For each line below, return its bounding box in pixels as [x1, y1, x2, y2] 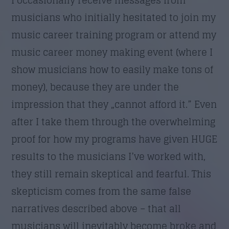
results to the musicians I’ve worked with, [11, 148, 206, 165]
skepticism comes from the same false [11, 182, 192, 199]
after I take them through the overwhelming [11, 113, 216, 130]
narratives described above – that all [11, 200, 181, 217]
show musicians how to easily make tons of [11, 61, 214, 78]
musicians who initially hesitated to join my [11, 9, 216, 26]
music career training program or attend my [11, 26, 217, 43]
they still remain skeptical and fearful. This [11, 165, 212, 182]
